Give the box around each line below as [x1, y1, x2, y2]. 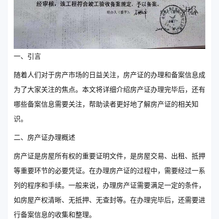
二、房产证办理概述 [14, 133, 75, 142]
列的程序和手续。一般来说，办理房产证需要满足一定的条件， [14, 181, 205, 190]
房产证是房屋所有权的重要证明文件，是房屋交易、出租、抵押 [14, 152, 205, 160]
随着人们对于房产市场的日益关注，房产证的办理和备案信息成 [14, 70, 205, 79]
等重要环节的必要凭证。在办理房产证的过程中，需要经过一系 [14, 166, 205, 175]
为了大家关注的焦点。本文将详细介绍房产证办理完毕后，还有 [14, 85, 205, 94]
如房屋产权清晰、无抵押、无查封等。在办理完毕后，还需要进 [14, 196, 205, 204]
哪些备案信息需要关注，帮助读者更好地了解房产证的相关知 [14, 100, 198, 109]
